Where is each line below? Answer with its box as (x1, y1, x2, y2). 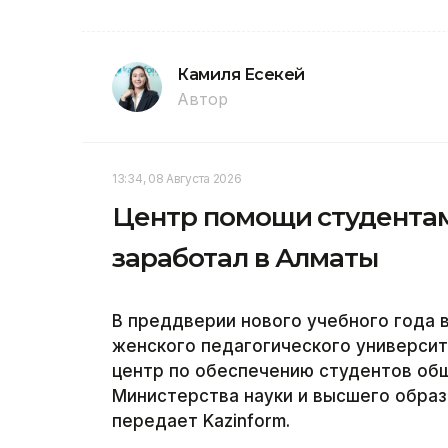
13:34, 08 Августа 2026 (112, 170, 242, 186)
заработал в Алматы (112, 241, 379, 274)
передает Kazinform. (112, 410, 290, 431)
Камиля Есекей (177, 64, 305, 84)
